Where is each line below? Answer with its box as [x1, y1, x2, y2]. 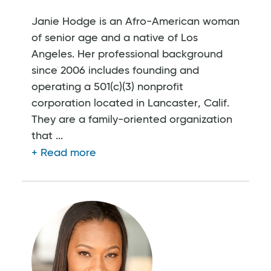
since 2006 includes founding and [31, 65, 199, 76]
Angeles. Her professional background [31, 48, 223, 60]
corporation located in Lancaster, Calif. [31, 97, 229, 109]
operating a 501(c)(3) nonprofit [31, 81, 183, 93]
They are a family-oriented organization [31, 114, 232, 125]
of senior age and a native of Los [31, 32, 198, 44]
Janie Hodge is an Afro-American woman [31, 16, 240, 27]
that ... [31, 130, 63, 142]
